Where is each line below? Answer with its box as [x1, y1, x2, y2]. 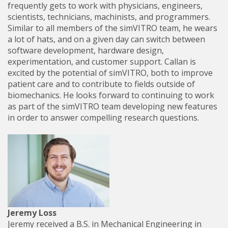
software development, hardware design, [8, 45, 164, 56]
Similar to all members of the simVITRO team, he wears [8, 22, 217, 34]
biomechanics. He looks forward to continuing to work [8, 90, 214, 101]
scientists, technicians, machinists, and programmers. [8, 11, 210, 22]
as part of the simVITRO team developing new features [8, 101, 217, 112]
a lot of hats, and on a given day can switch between [8, 34, 205, 45]
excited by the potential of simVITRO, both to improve [8, 67, 213, 78]
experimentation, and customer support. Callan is [8, 56, 196, 67]
